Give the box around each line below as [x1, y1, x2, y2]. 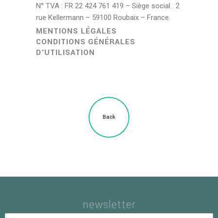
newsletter [82, 197, 136, 213]
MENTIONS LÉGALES [36, 26, 117, 36]
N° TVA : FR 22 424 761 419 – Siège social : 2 [36, 1, 180, 10]
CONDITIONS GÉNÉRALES [36, 36, 135, 47]
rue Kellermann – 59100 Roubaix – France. [36, 13, 170, 22]
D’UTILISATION [36, 47, 95, 58]
